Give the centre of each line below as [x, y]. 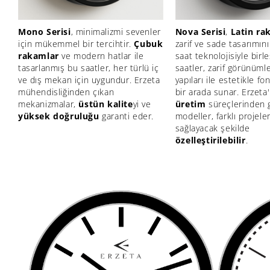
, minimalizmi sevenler [116, 31]
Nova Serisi [200, 31]
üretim [190, 104]
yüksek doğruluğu [59, 116]
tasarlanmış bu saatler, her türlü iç [89, 67]
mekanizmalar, [49, 104]
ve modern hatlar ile [101, 55]
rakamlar [39, 55]
